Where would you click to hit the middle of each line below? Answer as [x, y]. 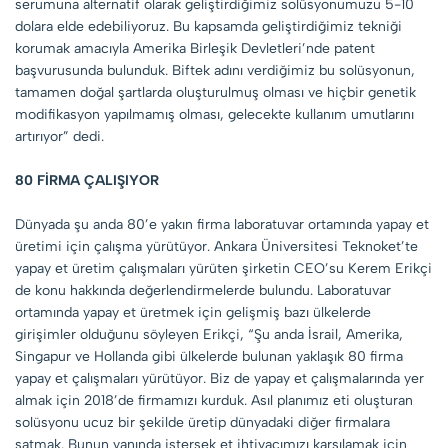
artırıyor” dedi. [59, 136]
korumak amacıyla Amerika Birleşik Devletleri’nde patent [195, 48]
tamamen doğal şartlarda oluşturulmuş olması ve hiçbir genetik [215, 92]
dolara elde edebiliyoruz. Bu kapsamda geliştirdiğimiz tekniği [208, 26]
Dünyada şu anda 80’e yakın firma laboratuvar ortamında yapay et [222, 224]
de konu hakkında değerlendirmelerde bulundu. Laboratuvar [203, 290]
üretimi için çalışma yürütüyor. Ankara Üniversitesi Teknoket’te [216, 246]
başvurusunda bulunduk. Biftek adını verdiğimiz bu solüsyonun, [215, 70]
